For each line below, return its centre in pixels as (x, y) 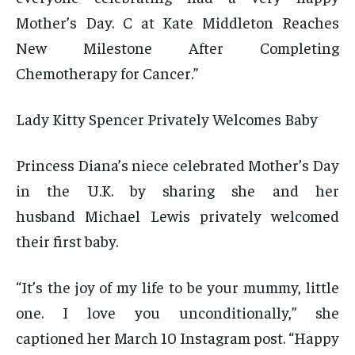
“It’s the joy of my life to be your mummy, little (177, 287)
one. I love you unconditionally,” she (177, 312)
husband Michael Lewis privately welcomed (177, 216)
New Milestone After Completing (177, 48)
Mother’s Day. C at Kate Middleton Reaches (177, 22)
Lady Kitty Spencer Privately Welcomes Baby (167, 119)
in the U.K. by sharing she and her (177, 190)
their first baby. (67, 241)
